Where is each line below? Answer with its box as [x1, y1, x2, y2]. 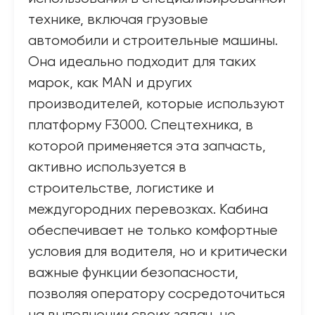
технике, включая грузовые [28, 13, 208, 27]
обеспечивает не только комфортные [28, 224, 278, 238]
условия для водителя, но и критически [28, 245, 287, 259]
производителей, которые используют [28, 97, 285, 112]
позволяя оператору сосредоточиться [28, 287, 285, 302]
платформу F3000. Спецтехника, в [28, 118, 253, 133]
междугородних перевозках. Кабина [28, 202, 268, 217]
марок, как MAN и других [28, 76, 192, 91]
